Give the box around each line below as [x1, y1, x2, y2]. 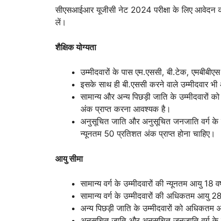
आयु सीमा [55, 153, 83, 164]
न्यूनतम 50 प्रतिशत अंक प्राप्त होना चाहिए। [80, 129, 215, 139]
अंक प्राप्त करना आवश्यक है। [80, 104, 171, 114]
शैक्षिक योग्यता [55, 42, 96, 52]
